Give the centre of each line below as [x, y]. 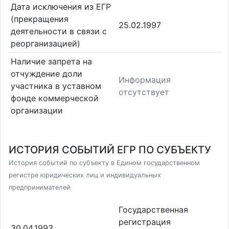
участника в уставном [56, 86]
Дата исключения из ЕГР [61, 7]
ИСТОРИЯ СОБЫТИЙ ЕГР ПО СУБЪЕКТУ [110, 150]
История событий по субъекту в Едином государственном [104, 163]
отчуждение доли [46, 73]
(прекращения [39, 19]
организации [37, 110]
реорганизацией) [45, 44]
